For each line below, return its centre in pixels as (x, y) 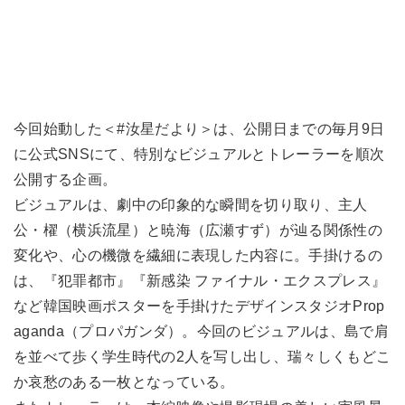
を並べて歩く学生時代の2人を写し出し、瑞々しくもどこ (202, 356)
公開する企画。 (66, 179)
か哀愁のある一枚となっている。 (124, 381)
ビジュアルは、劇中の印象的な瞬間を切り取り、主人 (191, 204)
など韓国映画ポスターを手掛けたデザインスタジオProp (199, 306)
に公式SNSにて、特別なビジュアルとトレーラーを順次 (199, 154)
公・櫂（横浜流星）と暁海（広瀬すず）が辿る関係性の (198, 230)
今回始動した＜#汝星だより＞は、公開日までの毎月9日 (199, 128)
